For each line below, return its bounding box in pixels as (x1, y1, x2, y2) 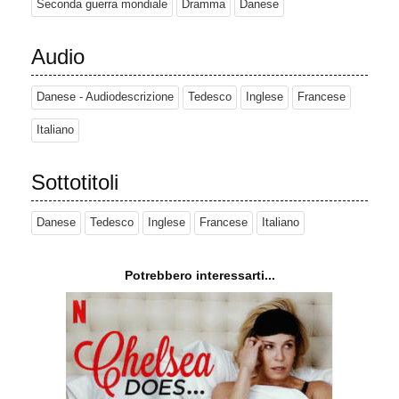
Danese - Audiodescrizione (37, 91, 174, 104)
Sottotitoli (31, 170, 118, 195)
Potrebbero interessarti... (124, 268, 275, 283)
